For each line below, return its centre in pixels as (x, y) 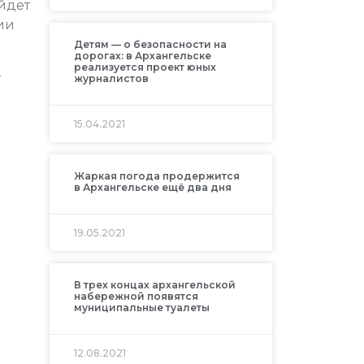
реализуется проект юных (145, 67)
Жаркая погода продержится (156, 176)
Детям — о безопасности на (150, 45)
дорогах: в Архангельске (142, 56)
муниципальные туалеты (141, 308)
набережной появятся (136, 297)
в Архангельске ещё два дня (152, 188)
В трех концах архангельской (154, 285)
